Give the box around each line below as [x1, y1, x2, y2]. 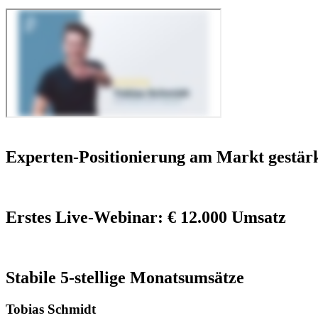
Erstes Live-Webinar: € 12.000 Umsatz [6, 208, 286, 227]
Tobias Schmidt [6, 301, 96, 317]
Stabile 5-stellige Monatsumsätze [6, 268, 244, 287]
